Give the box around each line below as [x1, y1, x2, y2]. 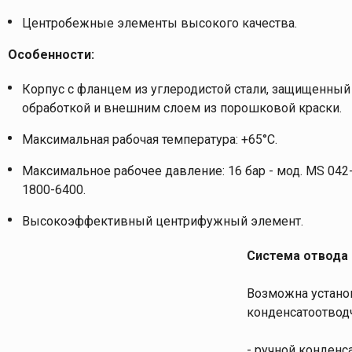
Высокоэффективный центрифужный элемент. [22, 213, 303, 229]
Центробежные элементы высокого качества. [22, 15, 297, 31]
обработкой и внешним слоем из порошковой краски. [22, 100, 342, 115]
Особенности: [8, 46, 94, 62]
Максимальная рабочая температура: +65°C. [22, 131, 277, 147]
